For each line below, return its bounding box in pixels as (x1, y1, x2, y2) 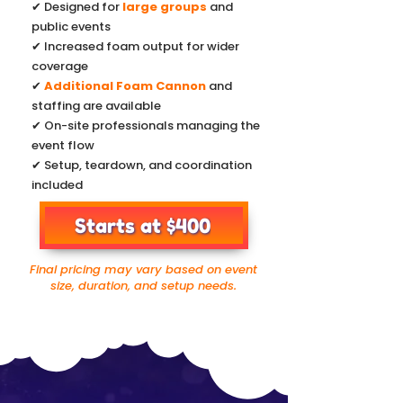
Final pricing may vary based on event (29, 261, 257, 278)
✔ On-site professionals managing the (31, 117, 260, 134)
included (31, 176, 83, 193)
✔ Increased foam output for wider (31, 38, 239, 55)
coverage (31, 58, 88, 75)
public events (31, 18, 111, 35)
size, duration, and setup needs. (49, 277, 237, 294)
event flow (31, 137, 94, 154)
